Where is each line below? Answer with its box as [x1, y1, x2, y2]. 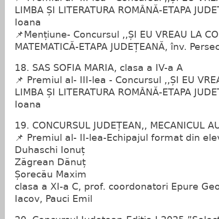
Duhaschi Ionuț [15, 145, 85, 155]
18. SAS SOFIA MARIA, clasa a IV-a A [15, 63, 183, 73]
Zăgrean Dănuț [15, 157, 86, 167]
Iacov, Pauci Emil [15, 194, 92, 204]
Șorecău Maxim [15, 169, 87, 179]
